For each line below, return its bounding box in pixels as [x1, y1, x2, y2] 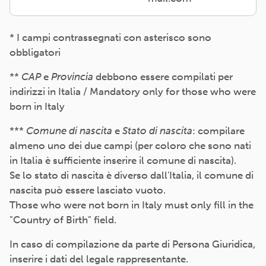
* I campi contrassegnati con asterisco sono [9, 31, 211, 43]
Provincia [51, 71, 93, 83]
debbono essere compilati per [93, 71, 233, 83]
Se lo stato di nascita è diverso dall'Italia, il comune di [9, 169, 254, 181]
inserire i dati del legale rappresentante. [9, 253, 188, 265]
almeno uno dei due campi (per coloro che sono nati [9, 140, 251, 151]
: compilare [192, 125, 245, 137]
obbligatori [9, 46, 61, 58]
